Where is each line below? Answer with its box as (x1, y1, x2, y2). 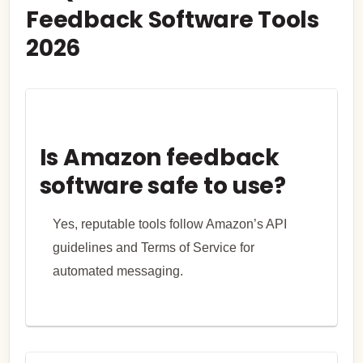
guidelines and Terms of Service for (52, 241, 254, 254)
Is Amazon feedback (39, 141, 280, 173)
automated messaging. (52, 264, 183, 278)
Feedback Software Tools (26, 3, 319, 36)
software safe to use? (39, 169, 286, 202)
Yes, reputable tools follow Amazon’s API (52, 217, 287, 231)
